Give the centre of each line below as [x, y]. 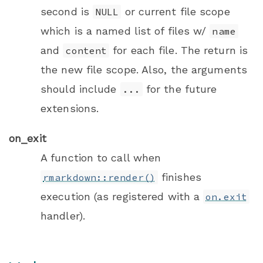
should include [80, 89]
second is [67, 12]
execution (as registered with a [122, 197]
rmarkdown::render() [99, 178]
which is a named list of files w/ [125, 31]
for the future [180, 89]
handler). [63, 216]
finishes [179, 177]
